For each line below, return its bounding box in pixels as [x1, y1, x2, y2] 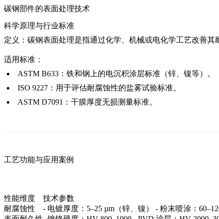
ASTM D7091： [18, 98, 71, 107]
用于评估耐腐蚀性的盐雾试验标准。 [56, 84, 181, 92]
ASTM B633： [18, 69, 66, 78]
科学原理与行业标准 [4, 22, 74, 30]
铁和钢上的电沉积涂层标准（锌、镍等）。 [66, 69, 215, 78]
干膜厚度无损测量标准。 [71, 98, 157, 107]
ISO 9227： [18, 84, 56, 92]
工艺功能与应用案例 [4, 155, 74, 164]
